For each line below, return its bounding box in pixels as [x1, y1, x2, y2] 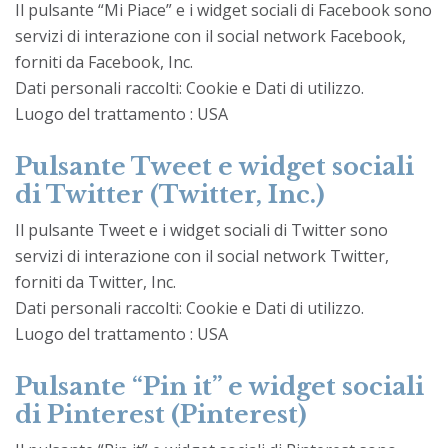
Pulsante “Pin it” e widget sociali [15, 371, 424, 401]
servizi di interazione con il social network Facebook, [15, 24, 406, 47]
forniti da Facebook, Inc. [15, 50, 193, 73]
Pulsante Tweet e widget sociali [15, 151, 414, 181]
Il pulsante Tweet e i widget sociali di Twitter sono [15, 218, 388, 241]
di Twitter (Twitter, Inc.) [15, 179, 325, 209]
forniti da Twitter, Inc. [15, 270, 176, 293]
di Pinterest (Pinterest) [15, 399, 307, 429]
